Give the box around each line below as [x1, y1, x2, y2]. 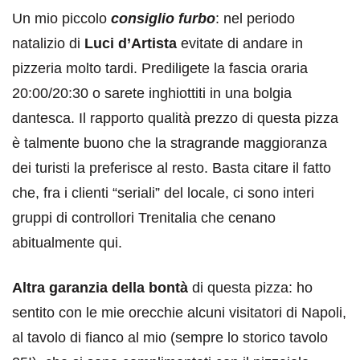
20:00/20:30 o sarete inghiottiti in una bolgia [12, 85, 292, 102]
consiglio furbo [111, 10, 215, 27]
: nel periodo [215, 10, 295, 27]
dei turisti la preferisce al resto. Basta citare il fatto [12, 160, 331, 177]
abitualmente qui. [12, 235, 122, 252]
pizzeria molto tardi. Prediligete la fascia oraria [12, 60, 308, 77]
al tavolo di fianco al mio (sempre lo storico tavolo [12, 329, 328, 346]
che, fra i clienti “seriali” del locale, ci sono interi [12, 185, 314, 202]
